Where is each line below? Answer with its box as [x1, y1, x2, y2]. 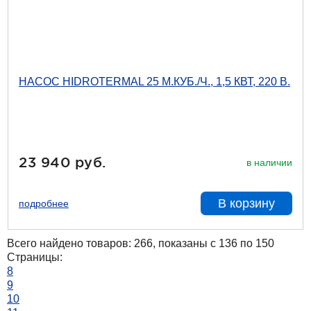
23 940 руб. [19, 154, 106, 170]
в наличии [246, 156, 292, 168]
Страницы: [7, 251, 62, 263]
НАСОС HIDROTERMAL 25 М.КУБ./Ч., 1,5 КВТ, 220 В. [19, 76, 290, 87]
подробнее [19, 198, 69, 209]
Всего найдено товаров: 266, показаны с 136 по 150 [7, 237, 274, 249]
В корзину [218, 196, 275, 210]
